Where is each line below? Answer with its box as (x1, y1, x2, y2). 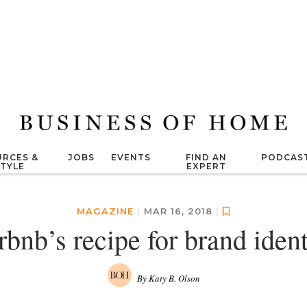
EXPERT (186, 161, 226, 171)
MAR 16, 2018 (144, 206, 216, 217)
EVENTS (111, 152, 151, 162)
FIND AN (185, 152, 227, 162)
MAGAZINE (77, 206, 137, 217)
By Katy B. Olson (136, 272, 200, 284)
